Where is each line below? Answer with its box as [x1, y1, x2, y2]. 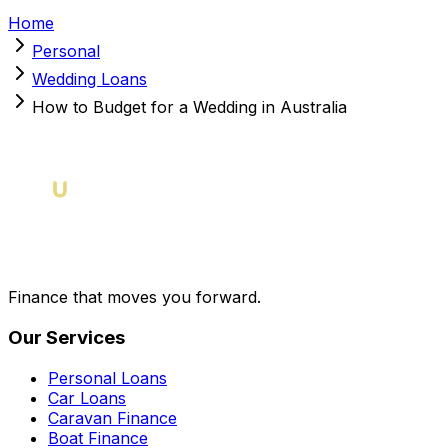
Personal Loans [48, 367, 167, 388]
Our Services [8, 326, 125, 350]
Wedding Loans [32, 69, 147, 90]
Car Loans [48, 387, 126, 408]
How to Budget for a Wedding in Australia [32, 97, 347, 118]
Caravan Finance [48, 407, 177, 428]
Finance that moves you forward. [8, 287, 261, 308]
